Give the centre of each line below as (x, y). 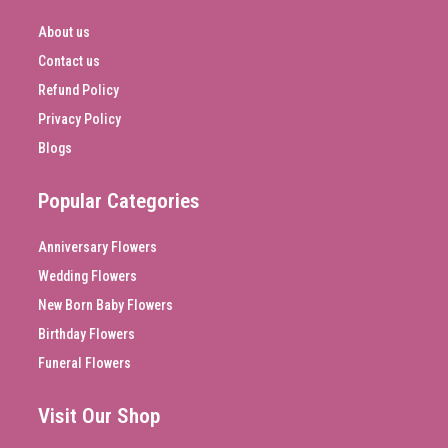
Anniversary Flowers (97, 247)
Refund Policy (78, 90)
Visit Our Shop (99, 416)
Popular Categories (119, 201)
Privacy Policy (79, 119)
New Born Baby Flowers (105, 305)
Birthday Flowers (86, 334)
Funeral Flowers (84, 363)
